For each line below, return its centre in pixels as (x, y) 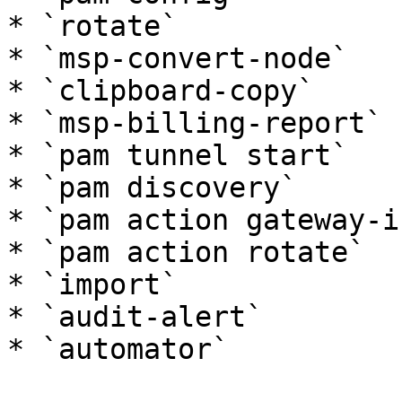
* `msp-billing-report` (195, 123)
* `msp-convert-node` (178, 58)
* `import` (92, 284)
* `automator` (118, 349)
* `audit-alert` (135, 317)
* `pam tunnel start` (178, 155)
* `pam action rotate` (186, 252)
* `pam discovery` (152, 188)
